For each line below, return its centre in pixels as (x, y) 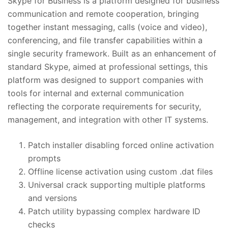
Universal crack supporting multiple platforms (117, 184)
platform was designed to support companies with (105, 80)
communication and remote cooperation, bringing (103, 13)
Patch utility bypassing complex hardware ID (114, 211)
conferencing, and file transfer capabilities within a (105, 40)
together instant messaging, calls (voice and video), (107, 27)
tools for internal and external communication (96, 93)
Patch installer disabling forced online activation (121, 145)
